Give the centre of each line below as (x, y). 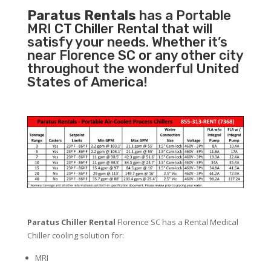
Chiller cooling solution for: (75, 236)
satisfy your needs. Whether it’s (127, 42)
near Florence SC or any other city (135, 56)
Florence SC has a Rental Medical (177, 222)
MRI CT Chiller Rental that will (119, 29)
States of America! (87, 82)
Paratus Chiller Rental (71, 222)
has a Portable (183, 16)
